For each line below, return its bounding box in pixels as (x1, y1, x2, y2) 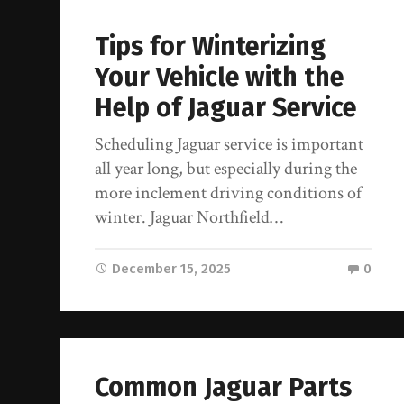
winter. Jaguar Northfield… (95, 205, 284, 229)
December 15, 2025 (112, 260, 232, 277)
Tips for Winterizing (95, 30, 326, 62)
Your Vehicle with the (95, 60, 344, 93)
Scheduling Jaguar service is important (95, 132, 364, 156)
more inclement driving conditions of (95, 180, 363, 205)
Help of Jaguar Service (95, 91, 357, 124)
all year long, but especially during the (95, 156, 358, 180)
